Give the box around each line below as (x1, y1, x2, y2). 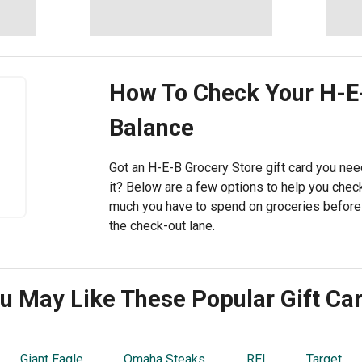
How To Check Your (108, 79, 319, 107)
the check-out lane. (108, 218, 215, 234)
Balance (108, 114, 194, 141)
